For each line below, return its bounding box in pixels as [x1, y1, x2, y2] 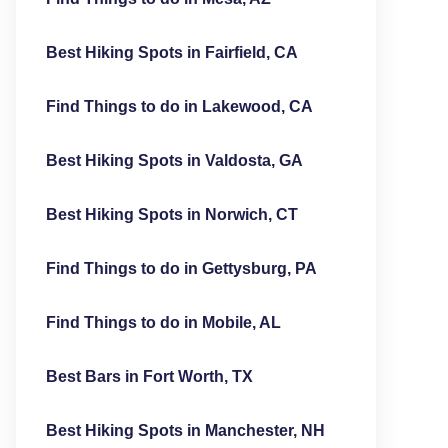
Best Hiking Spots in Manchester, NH [45, 422, 325, 439]
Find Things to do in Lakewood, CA [45, 98, 313, 115]
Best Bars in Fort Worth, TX [45, 368, 253, 385]
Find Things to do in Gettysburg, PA [45, 260, 317, 277]
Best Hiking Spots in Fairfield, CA [45, 44, 298, 61]
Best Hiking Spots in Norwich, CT [45, 206, 298, 223]
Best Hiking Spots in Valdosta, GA [45, 152, 303, 169]
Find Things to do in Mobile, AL [45, 314, 281, 331]
